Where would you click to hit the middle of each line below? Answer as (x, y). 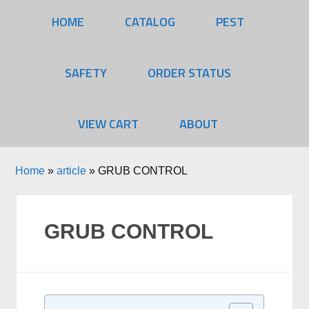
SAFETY (86, 73)
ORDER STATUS (189, 73)
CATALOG (150, 22)
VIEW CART (108, 124)
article (72, 171)
